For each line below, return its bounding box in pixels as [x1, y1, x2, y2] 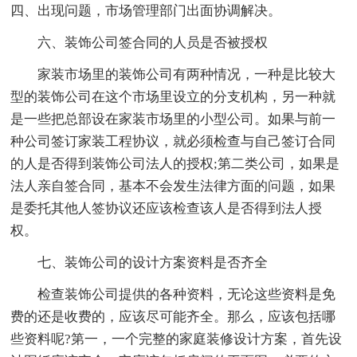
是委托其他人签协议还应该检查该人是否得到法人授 [10, 201, 323, 217]
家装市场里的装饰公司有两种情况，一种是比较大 [37, 67, 336, 83]
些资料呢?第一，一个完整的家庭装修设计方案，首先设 [10, 331, 343, 347]
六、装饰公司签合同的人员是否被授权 [37, 35, 269, 51]
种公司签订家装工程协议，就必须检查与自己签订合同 [10, 134, 336, 150]
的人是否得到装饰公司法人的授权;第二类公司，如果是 [10, 156, 340, 172]
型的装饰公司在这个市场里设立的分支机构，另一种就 [10, 89, 336, 105]
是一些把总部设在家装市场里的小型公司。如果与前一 [10, 112, 336, 127]
